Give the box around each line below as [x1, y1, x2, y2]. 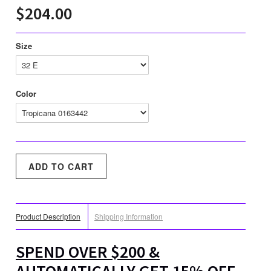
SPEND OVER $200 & [16, 241, 160, 263]
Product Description [16, 211, 80, 222]
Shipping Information [94, 211, 163, 222]
